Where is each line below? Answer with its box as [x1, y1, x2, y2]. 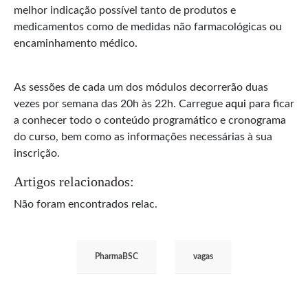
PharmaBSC [95, 252, 138, 261]
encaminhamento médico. [14, 37, 137, 49]
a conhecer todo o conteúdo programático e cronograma [14, 114, 286, 126]
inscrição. [14, 147, 60, 159]
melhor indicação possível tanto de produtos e [14, 4, 236, 16]
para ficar [249, 98, 294, 109]
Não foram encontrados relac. [14, 198, 157, 210]
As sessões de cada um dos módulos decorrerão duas [14, 81, 268, 93]
